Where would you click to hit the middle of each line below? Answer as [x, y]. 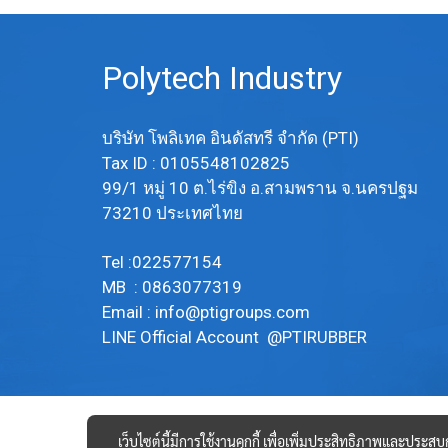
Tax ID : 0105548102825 [196, 162]
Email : [128, 311]
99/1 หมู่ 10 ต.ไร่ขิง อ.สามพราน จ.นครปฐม [260, 187]
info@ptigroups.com [234, 311]
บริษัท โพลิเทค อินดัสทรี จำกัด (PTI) [234, 137]
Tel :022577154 [162, 261]
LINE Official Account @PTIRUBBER [236, 336]
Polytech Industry [226, 77]
